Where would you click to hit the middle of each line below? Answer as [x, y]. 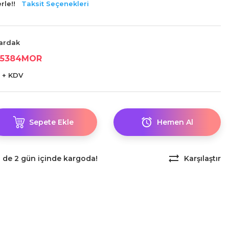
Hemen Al [175, 122]
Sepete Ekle [51, 122]
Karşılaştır [202, 158]
